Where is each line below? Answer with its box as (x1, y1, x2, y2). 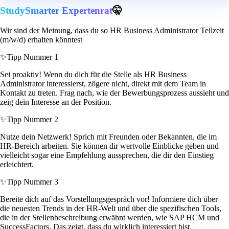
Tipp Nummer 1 (7, 53, 58, 62)
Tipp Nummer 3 (7, 177, 58, 187)
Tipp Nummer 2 (7, 115, 58, 124)
